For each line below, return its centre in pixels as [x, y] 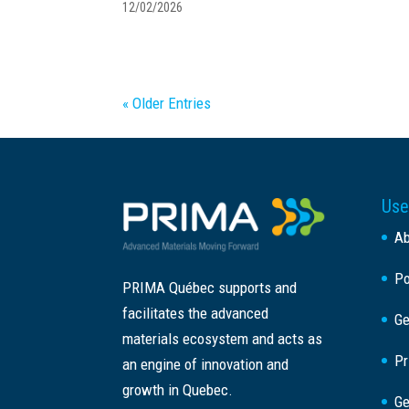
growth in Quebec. [178, 390]
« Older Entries [167, 103]
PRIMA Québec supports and [210, 288]
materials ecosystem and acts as [223, 339]
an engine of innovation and [206, 365]
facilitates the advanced [196, 314]
